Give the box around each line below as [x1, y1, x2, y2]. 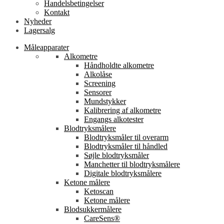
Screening [84, 78, 115, 87]
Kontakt [44, 7, 69, 16]
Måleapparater [24, 42, 69, 51]
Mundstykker [84, 96, 126, 105]
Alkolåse [84, 69, 112, 78]
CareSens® [84, 213, 120, 222]
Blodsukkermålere [64, 204, 121, 213]
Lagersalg [24, 25, 55, 34]
